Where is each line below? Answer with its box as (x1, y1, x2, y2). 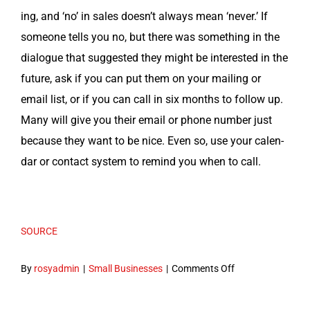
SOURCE (21, 226, 57, 238)
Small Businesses (89, 263, 163, 275)
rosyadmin (34, 263, 80, 275)
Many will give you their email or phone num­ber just (21, 113, 272, 127)
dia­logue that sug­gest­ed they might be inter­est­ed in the (21, 51, 288, 65)
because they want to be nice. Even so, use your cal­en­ (21, 134, 284, 148)
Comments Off (172, 263, 235, 275)
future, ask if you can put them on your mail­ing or (21, 72, 261, 86)
